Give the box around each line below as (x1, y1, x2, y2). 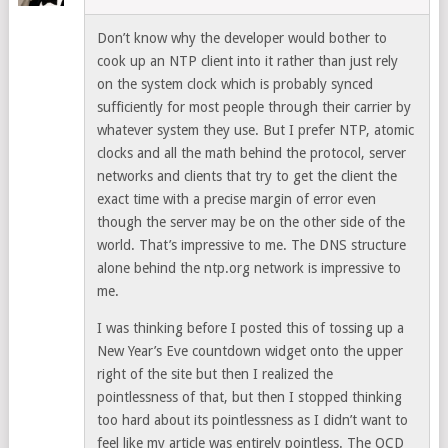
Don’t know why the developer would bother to (97, 30, 388, 47)
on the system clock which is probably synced (97, 76, 374, 93)
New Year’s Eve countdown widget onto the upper (97, 343, 404, 360)
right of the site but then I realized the (97, 366, 334, 383)
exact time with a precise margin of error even (97, 191, 377, 208)
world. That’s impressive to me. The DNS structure (97, 237, 407, 254)
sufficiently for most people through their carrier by (97, 99, 412, 116)
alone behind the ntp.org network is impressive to (97, 260, 402, 277)
